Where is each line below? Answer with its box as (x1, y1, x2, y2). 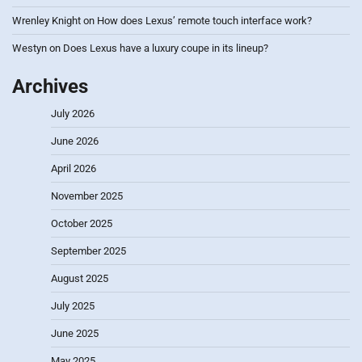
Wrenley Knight (12, 15, 81, 27)
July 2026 (51, 107, 95, 120)
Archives (12, 75, 88, 99)
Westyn (12, 42, 47, 55)
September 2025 (51, 245, 126, 258)
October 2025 (51, 217, 112, 230)
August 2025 (51, 272, 108, 285)
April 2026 (51, 162, 96, 175)
